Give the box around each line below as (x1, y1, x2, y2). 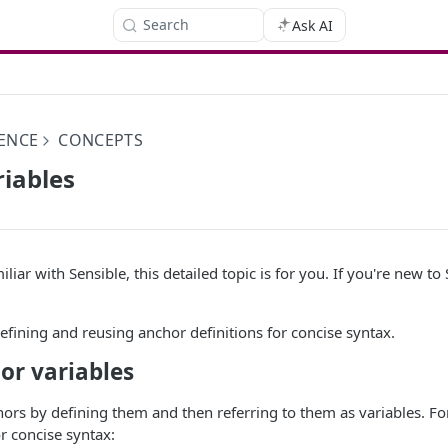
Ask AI (291, 15, 333, 35)
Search (142, 15, 189, 34)
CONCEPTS (58, 129, 144, 151)
